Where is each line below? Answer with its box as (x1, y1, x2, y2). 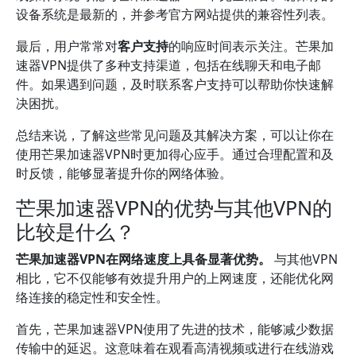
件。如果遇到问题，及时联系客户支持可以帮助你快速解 (16, 75, 334, 93)
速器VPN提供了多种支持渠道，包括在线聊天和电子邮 (16, 56, 321, 74)
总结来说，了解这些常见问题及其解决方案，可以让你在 (16, 126, 334, 144)
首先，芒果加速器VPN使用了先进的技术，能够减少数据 (16, 320, 334, 338)
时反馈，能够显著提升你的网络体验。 (16, 164, 232, 182)
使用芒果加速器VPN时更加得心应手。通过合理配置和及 (16, 145, 334, 163)
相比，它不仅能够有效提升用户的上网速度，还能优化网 (16, 269, 334, 287)
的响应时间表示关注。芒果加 (168, 37, 334, 55)
